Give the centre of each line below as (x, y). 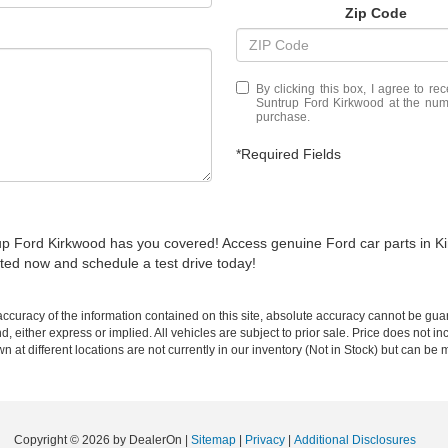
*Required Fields (288, 153)
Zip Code (376, 12)
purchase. (283, 116)
